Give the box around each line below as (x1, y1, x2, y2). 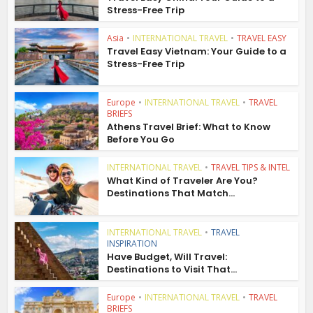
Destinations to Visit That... (107, 262, 238, 276)
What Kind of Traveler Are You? (107, 174, 259, 188)
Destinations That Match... (107, 187, 235, 201)
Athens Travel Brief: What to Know (107, 120, 271, 134)
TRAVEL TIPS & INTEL (211, 161, 291, 174)
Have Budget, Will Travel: (107, 249, 228, 263)
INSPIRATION (107, 237, 158, 249)
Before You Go (107, 133, 175, 147)
